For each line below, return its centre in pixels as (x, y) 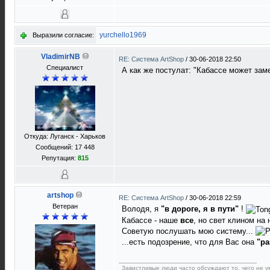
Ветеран (65, 206)
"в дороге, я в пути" (200, 209)
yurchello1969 (123, 35)
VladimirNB (60, 57)
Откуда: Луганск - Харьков (65, 136)
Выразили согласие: (63, 35)
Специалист (65, 67)
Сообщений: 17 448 (65, 147)
